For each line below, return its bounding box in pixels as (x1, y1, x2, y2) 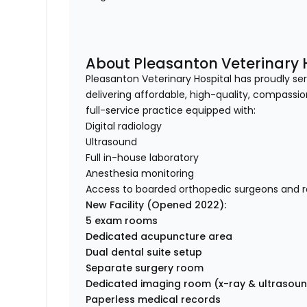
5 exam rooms (86, 214, 158, 228)
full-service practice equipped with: (86, 103, 256, 118)
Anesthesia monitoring (86, 167, 195, 181)
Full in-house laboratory (86, 151, 199, 165)
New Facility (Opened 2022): (86, 198, 227, 212)
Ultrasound (86, 135, 138, 149)
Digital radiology (86, 119, 162, 134)
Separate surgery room (86, 261, 204, 275)
